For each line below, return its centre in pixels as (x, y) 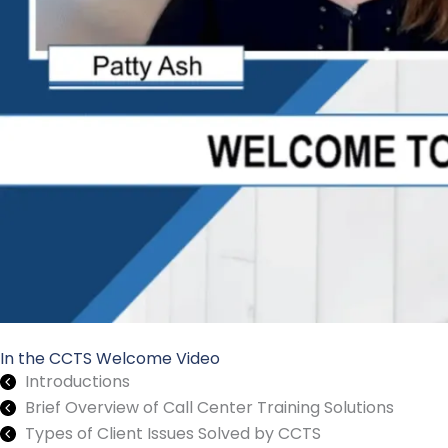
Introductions (77, 381)
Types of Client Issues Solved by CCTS (173, 433)
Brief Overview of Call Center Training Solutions (209, 407)
